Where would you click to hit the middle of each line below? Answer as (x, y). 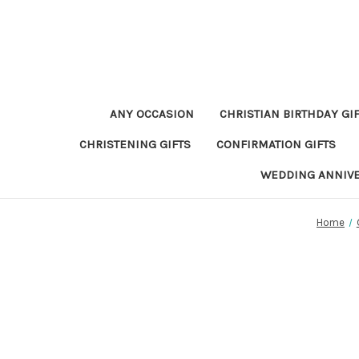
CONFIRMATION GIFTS (276, 144)
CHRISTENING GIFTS (135, 144)
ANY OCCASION (151, 114)
